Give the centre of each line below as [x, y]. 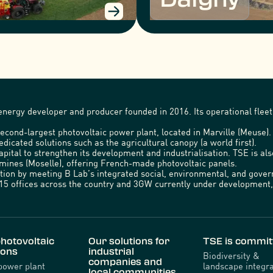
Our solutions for [129, 241]
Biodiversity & [231, 256]
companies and [125, 261]
